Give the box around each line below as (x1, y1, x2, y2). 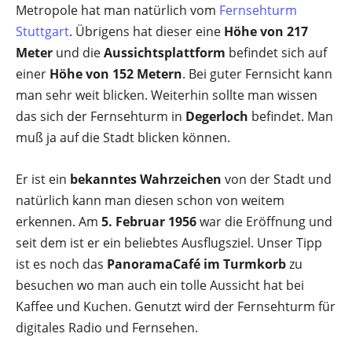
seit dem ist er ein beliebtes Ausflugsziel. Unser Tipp (16, 234, 322, 251)
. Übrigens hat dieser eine (69, 23, 224, 40)
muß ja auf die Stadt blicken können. (16, 129, 230, 146)
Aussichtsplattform (104, 44, 225, 61)
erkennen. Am (16, 213, 101, 230)
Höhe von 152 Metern (49, 65, 182, 82)
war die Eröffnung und (196, 213, 332, 230)
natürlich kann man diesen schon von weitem (16, 192, 284, 209)
